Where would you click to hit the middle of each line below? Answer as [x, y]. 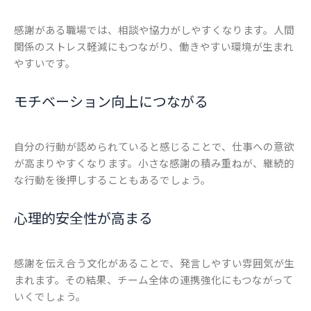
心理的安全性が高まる [83, 218]
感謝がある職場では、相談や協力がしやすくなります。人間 [154, 30]
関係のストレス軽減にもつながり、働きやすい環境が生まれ [154, 47]
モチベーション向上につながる [111, 101]
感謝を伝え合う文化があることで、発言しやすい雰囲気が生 [154, 263]
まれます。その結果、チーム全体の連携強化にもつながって [153, 280]
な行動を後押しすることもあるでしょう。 [112, 180]
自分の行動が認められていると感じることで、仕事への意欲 [154, 146]
